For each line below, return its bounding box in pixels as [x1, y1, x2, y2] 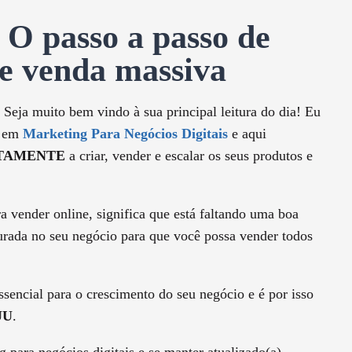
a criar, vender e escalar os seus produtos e [65, 148, 313, 164]
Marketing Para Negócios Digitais [23, 126, 228, 142]
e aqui [228, 126, 266, 142]
